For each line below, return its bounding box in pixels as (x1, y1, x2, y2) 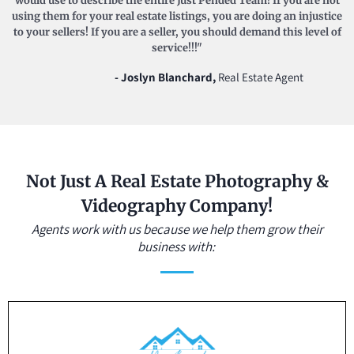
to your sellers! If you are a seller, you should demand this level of (13, 24, 341, 39)
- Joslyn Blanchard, (114, 69, 218, 85)
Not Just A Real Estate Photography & (25, 170, 329, 192)
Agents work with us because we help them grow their (31, 220, 323, 238)
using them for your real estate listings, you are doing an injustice (12, 9, 342, 23)
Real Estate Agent (217, 69, 303, 85)
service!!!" (152, 40, 202, 55)
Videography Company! (81, 194, 273, 217)
